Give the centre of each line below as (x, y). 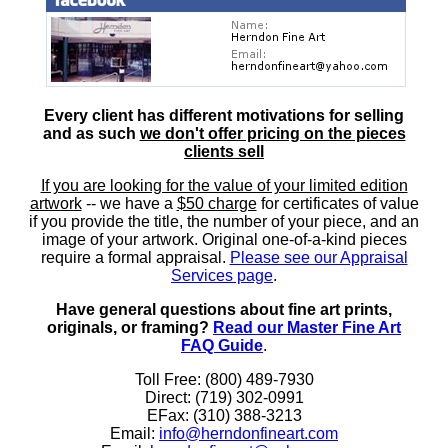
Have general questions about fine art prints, (224, 309)
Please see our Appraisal (318, 257)
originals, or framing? (130, 327)
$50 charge (216, 203)
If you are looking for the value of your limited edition (224, 185)
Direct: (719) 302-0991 (224, 397)
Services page (222, 275)
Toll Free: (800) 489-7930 (224, 379)
